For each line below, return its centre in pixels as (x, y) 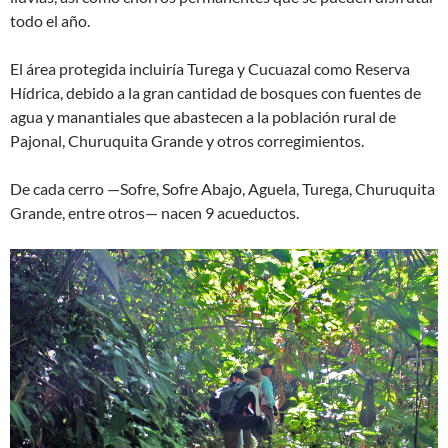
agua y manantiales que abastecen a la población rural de (203, 116)
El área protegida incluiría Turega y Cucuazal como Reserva (210, 68)
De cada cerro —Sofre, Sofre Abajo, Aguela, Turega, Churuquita (222, 188)
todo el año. (50, 20)
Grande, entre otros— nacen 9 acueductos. (154, 212)
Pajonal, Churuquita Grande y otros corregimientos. (187, 140)
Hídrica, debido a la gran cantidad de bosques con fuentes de (215, 92)
